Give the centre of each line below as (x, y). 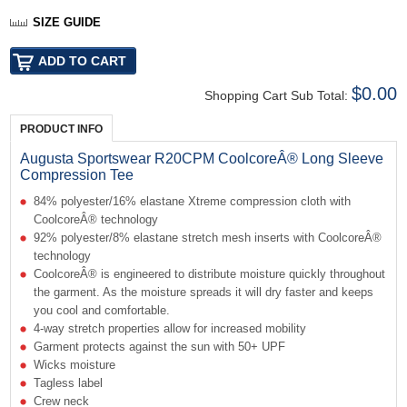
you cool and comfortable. (102, 310)
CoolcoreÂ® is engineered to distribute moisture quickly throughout (210, 273)
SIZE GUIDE (67, 22)
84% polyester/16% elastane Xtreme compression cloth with (193, 201)
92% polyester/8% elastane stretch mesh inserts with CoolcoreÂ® (208, 237)
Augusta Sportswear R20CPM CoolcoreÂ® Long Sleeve (202, 158)
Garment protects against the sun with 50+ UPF (160, 346)
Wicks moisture (75, 364)
